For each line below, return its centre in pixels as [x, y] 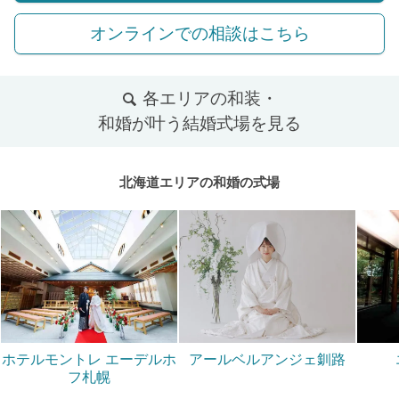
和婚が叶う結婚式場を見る [199, 124]
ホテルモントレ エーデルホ [89, 358]
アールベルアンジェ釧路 [267, 358]
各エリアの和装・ [208, 99]
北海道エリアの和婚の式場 [199, 183]
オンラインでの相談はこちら [199, 34]
